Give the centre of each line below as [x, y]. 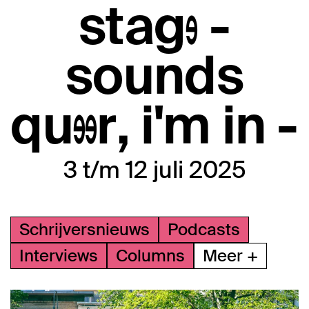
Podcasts [204, 230]
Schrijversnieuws [84, 230]
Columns [150, 256]
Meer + [230, 256]
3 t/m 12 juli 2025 [154, 170]
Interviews [59, 256]
